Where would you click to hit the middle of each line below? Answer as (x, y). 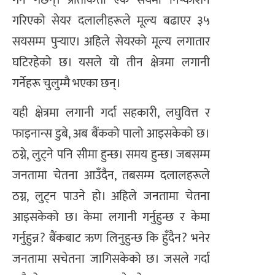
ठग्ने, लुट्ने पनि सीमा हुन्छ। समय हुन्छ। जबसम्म (111, 155)
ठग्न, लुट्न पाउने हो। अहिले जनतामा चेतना (111, 197)
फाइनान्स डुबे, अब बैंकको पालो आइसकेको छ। (111, 134)
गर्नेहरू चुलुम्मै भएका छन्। (67, 83)
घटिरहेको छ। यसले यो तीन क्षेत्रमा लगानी (111, 62)
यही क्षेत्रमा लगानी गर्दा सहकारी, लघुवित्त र (111, 113)
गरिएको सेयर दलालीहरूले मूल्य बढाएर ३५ (111, 21)
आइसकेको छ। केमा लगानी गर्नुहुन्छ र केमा (111, 218)
